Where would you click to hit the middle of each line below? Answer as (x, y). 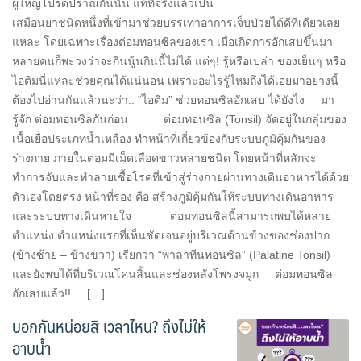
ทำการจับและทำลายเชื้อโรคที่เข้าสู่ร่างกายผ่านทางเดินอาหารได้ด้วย (180, 177)
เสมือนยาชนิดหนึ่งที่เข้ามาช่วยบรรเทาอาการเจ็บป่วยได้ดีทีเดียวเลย (176, 23)
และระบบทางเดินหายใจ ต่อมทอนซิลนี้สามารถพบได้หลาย (172, 216)
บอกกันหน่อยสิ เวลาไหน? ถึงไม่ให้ (109, 326)
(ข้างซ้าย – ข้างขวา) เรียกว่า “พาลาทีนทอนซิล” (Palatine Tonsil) (171, 255)
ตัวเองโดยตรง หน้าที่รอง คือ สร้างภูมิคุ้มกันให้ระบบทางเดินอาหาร (173, 197)
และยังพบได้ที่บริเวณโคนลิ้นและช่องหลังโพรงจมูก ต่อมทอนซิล (172, 274)
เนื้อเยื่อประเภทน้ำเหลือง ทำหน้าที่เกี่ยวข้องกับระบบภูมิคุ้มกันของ (169, 139)
